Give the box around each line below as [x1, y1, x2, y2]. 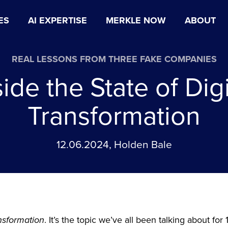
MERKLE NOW [106, 14, 166, 27]
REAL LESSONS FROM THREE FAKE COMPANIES [11, 52, 217, 66]
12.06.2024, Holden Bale [56, 136, 172, 152]
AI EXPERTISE [28, 14, 87, 27]
